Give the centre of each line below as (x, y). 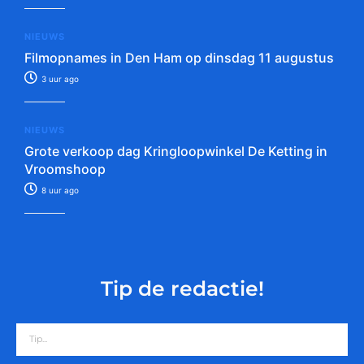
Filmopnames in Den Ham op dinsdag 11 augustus (179, 57)
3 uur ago (59, 78)
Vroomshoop (65, 169)
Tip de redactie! (182, 288)
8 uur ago (59, 190)
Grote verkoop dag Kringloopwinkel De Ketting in (176, 151)
